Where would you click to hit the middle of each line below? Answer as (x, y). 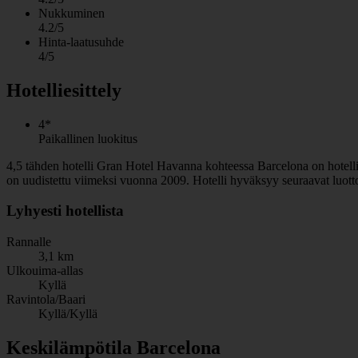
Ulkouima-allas (45, 270)
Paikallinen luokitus (88, 138)
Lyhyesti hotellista (65, 211)
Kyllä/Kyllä (68, 313)
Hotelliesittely (64, 90)
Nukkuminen (72, 13)
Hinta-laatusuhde (81, 42)
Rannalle (29, 241)
